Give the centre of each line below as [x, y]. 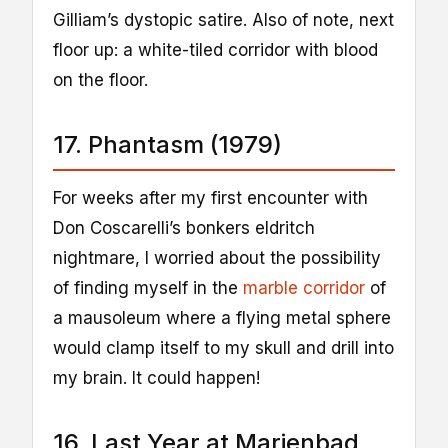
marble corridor [304, 287]
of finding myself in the [148, 287]
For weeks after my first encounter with [210, 197]
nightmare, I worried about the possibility [217, 257]
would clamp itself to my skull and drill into [223, 347]
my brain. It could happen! [156, 377]
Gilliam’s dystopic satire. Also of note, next [223, 19]
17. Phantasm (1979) [167, 144]
